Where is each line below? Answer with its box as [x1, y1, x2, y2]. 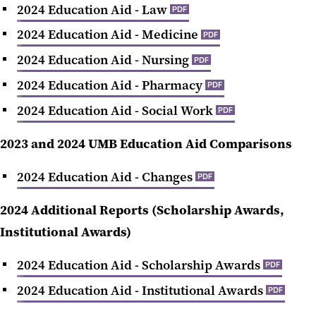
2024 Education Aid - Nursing [17, 51, 189, 69]
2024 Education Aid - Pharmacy [17, 76, 202, 94]
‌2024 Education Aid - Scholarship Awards [17, 256, 260, 274]
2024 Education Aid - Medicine [17, 26, 198, 44]
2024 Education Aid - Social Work [17, 102, 213, 119]
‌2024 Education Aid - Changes [17, 168, 193, 186]
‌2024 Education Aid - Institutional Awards [17, 281, 263, 299]
